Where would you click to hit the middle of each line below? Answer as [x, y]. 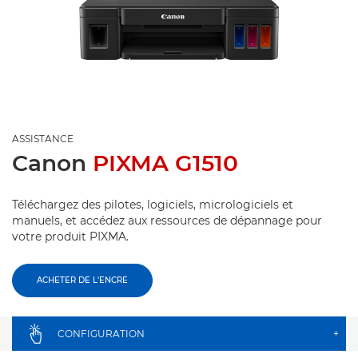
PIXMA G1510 [165, 163]
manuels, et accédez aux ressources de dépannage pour [167, 221]
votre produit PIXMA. [70, 237]
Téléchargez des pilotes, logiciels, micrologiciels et [153, 205]
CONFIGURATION [101, 334]
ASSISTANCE [43, 139]
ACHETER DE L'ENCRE [82, 280]
